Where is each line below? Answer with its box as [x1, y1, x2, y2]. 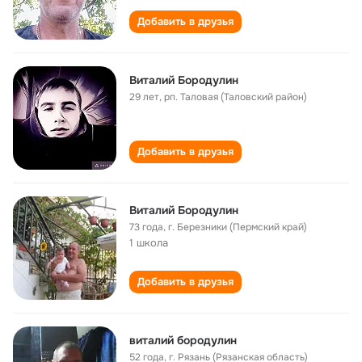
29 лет [129, 90, 159, 103]
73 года [129, 221, 163, 234]
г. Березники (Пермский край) [168, 221, 307, 234]
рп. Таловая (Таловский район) [164, 90, 307, 103]
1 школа [129, 236, 168, 250]
